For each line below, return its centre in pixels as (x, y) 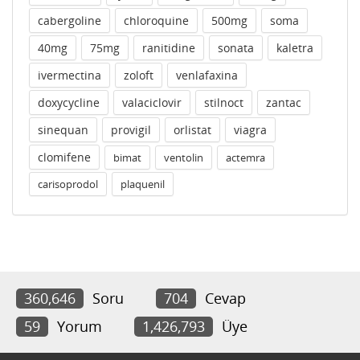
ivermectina (70, 75)
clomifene (64, 157)
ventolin (184, 157)
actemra (245, 157)
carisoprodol (68, 184)
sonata (236, 48)
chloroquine (156, 20)
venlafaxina (207, 75)
